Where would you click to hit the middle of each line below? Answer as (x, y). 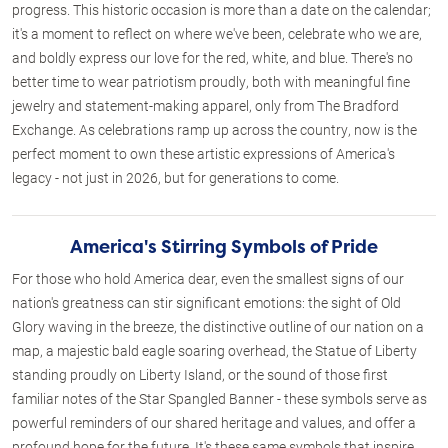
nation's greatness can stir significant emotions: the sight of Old (206, 302)
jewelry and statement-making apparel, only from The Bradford (205, 105)
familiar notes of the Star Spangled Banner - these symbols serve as (219, 398)
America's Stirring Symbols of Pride (224, 246)
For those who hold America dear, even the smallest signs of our (208, 278)
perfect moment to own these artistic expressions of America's (203, 153)
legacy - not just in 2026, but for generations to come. (175, 177)
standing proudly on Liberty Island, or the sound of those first (200, 374)
